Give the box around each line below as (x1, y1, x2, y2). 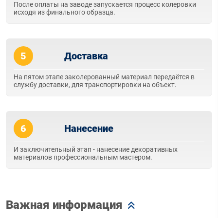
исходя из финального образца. (14, 8, 115, 16)
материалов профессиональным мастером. (14, 153, 152, 161)
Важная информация (6, 198, 123, 212)
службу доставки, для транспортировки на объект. (14, 81, 177, 89)
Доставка (64, 50, 108, 62)
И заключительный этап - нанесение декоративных (14, 145, 178, 153)
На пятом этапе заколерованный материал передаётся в (14, 73, 195, 81)
